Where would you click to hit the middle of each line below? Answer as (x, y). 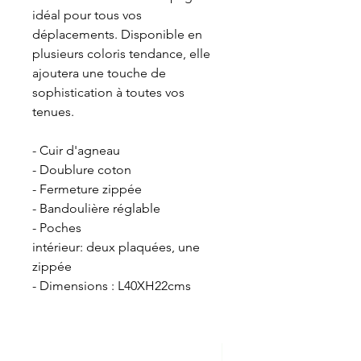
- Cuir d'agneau (78, 151)
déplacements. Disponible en (117, 35)
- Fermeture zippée (89, 189)
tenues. (53, 112)
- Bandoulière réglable (96, 209)
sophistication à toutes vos (108, 93)
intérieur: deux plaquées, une (116, 247)
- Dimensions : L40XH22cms (112, 286)
